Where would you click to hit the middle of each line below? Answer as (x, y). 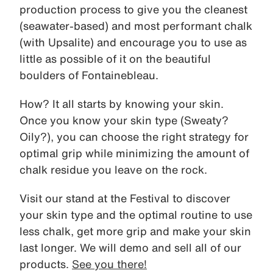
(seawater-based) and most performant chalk (136, 26)
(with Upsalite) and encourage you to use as (133, 42)
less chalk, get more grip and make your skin (135, 231)
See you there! (109, 264)
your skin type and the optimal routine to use (136, 215)
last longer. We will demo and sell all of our (130, 248)
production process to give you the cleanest (133, 9)
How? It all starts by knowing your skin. (122, 104)
